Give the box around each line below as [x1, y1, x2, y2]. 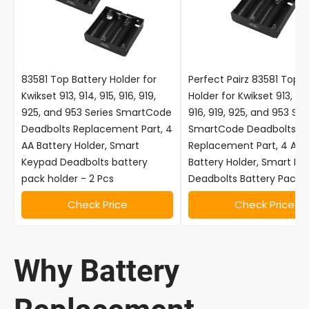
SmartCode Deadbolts [188, 122, 296, 137]
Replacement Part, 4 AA [188, 139, 303, 153]
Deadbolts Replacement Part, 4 [21, 122, 172, 137]
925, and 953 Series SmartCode [21, 106, 172, 120]
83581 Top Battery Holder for [21, 72, 157, 87]
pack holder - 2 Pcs [21, 172, 114, 186]
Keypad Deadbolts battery [21, 155, 148, 170]
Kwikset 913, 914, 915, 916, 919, [21, 89, 156, 103]
